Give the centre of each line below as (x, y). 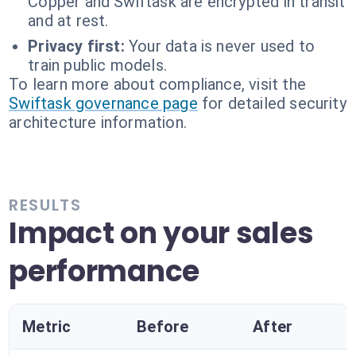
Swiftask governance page (103, 103)
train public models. (97, 65)
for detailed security (274, 103)
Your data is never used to (222, 46)
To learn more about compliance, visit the (157, 84)
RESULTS (45, 205)
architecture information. (98, 122)
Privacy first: (76, 46)
